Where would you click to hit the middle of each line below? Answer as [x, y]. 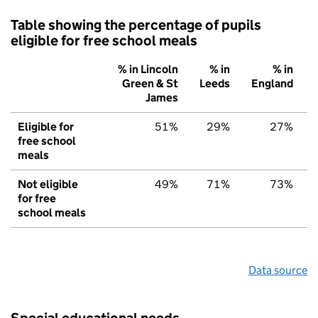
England [272, 84]
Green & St [150, 84]
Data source [278, 270]
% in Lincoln [148, 70]
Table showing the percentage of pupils [136, 25]
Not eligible [48, 185]
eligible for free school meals [104, 41]
